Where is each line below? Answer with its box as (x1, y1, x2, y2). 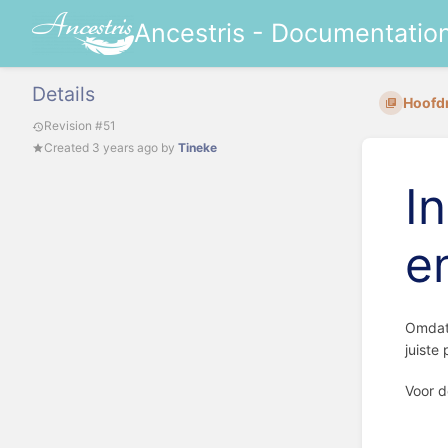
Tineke (178, 139, 217, 155)
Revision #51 (44, 118, 116, 134)
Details (32, 82, 95, 107)
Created (44, 139, 92, 155)
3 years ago (92, 139, 158, 155)
